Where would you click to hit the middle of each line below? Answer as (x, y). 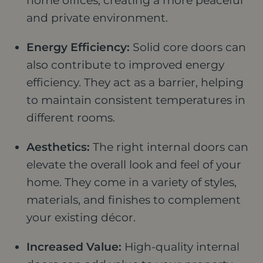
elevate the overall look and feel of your (134, 164)
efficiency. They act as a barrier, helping (135, 82)
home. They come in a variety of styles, (131, 182)
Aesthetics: (58, 147)
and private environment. (97, 18)
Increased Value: (74, 247)
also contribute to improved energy (125, 65)
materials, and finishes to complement (134, 200)
